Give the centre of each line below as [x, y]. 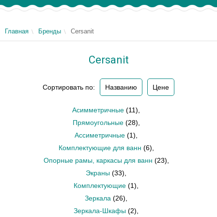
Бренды [50, 31]
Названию [121, 87]
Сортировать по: [69, 87]
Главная [17, 31]
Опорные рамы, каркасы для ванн [98, 160]
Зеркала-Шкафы [100, 211]
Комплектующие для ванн [100, 148]
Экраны [98, 173]
